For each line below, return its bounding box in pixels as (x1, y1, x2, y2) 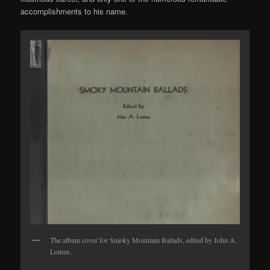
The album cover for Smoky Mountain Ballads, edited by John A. (50, 235, 237, 245)
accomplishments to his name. (20, 5, 128, 17)
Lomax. (50, 246, 72, 257)
